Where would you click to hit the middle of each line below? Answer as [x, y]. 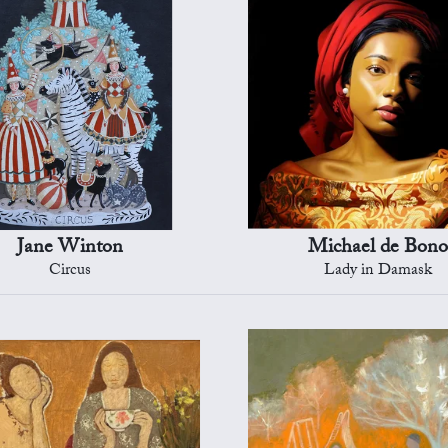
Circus [69, 272]
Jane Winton [69, 249]
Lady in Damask [377, 272]
